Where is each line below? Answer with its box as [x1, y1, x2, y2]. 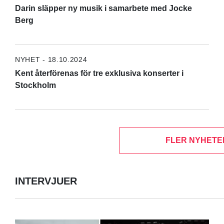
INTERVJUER [14, 175, 77, 187]
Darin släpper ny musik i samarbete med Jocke [14, 3, 192, 12]
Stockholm [14, 80, 56, 89]
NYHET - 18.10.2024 [14, 55, 87, 63]
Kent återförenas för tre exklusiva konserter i [14, 68, 183, 77]
